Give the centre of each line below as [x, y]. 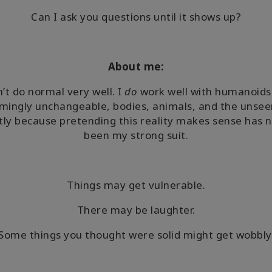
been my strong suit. [136, 135]
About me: [136, 66]
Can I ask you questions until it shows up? [136, 17]
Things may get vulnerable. [136, 185]
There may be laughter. [136, 210]
